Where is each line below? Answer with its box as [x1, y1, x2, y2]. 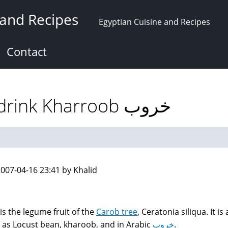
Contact [7, 44, 47, 59]
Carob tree [96, 206, 137, 217]
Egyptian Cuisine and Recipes [99, 16, 210, 27]
